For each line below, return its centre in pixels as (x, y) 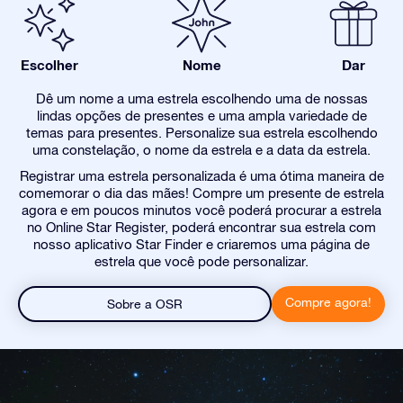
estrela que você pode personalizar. (201, 261)
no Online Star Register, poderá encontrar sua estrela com (201, 227)
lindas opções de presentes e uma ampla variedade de (201, 116)
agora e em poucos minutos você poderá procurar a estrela (201, 210)
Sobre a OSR (145, 304)
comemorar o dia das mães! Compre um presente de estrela (201, 193)
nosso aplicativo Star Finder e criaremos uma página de (201, 244)
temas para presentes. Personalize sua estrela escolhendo (201, 133)
